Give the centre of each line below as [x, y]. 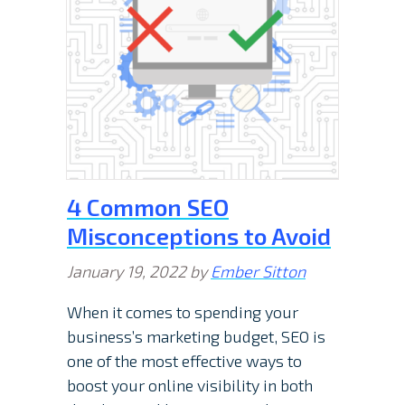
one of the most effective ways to [184, 361]
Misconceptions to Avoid [199, 236]
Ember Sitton [258, 272]
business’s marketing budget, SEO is [196, 337]
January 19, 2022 [127, 272]
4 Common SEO [148, 207]
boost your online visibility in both [190, 386]
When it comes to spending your [183, 312]
